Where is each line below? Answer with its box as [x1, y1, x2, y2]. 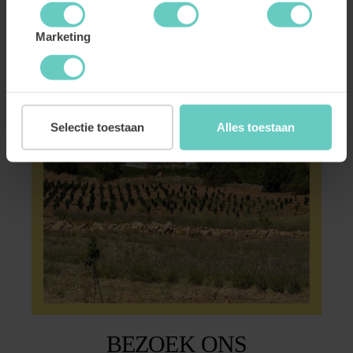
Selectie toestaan [50, 120, 144, 134]
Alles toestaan [217, 120, 295, 134]
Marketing [35, 29, 91, 43]
